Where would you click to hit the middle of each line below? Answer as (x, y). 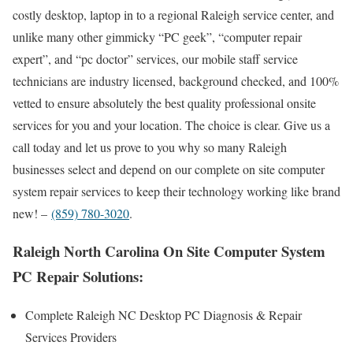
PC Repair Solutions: (78, 277)
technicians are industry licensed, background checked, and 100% (176, 80)
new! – (32, 213)
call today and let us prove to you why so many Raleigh (150, 147)
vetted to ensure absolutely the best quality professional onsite (164, 102)
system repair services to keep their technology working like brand (176, 191)
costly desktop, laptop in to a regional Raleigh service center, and (173, 14)
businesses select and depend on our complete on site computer (169, 169)
